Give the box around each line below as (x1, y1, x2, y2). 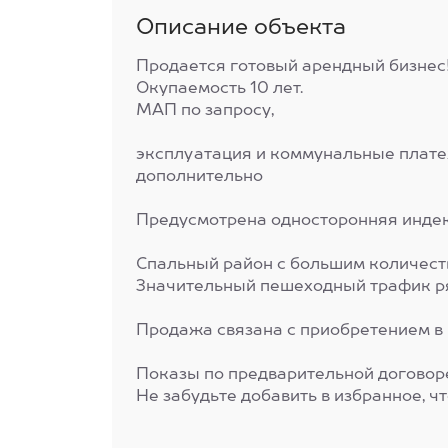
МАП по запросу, (136, 103, 274, 119)
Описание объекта (136, 17, 346, 39)
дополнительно (136, 169, 263, 185)
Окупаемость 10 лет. (136, 81, 303, 97)
